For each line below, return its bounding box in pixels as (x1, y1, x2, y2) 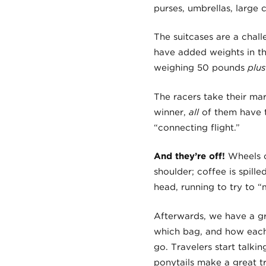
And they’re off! (153, 151, 225, 162)
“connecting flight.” (153, 122, 240, 133)
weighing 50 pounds (153, 62, 248, 74)
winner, (153, 106, 189, 118)
